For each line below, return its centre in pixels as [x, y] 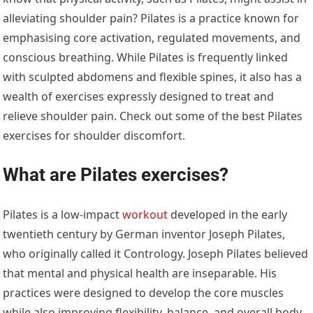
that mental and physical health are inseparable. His [140, 273]
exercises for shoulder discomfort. [94, 135]
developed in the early [228, 214]
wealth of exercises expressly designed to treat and [139, 96]
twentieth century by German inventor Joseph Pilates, [144, 234]
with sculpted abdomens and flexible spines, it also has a [153, 77]
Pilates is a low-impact [63, 214]
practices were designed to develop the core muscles [144, 292]
